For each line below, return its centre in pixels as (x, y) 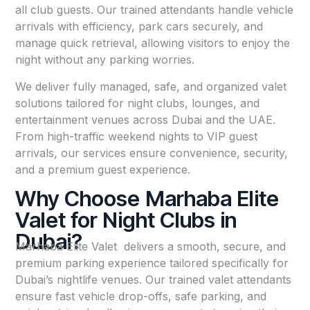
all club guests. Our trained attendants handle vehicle (155, 10)
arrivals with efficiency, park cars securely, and (139, 27)
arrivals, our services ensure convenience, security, (152, 153)
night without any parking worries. (105, 60)
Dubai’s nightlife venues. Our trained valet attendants (154, 280)
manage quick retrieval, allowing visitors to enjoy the (153, 43)
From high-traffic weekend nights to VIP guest (137, 136)
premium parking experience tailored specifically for (152, 263)
